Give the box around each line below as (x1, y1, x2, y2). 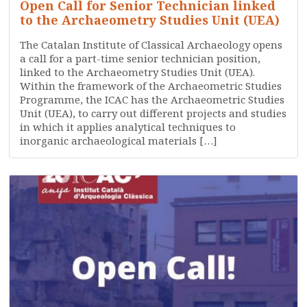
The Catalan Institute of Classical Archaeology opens (20, 38, 283, 51)
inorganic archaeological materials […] (20, 134, 218, 147)
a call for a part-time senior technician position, (20, 51, 261, 65)
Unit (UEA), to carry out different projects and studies (20, 106, 287, 120)
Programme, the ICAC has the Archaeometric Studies (20, 93, 285, 106)
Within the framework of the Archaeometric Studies (20, 79, 282, 93)
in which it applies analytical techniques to (20, 120, 236, 134)
